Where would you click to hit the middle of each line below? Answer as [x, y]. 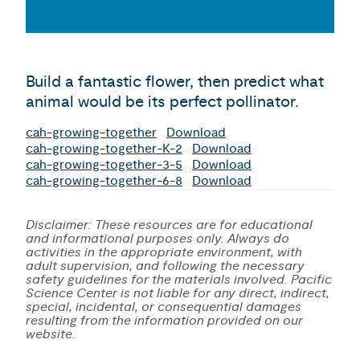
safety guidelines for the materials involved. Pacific [179, 280]
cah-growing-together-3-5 [104, 165]
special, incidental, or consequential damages [164, 307]
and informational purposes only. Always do [157, 239]
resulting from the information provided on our [164, 321]
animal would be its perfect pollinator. [162, 102]
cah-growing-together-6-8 [104, 181]
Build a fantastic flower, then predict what [175, 82]
